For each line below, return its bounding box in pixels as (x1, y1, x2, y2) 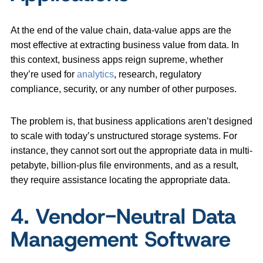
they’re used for (11, 69, 77, 80)
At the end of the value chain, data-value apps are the (11, 25, 231, 36)
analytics (77, 69, 114, 80)
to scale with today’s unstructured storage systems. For (11, 131, 237, 141)
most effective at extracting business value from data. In (11, 40, 239, 50)
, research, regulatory (114, 69, 201, 80)
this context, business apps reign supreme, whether (11, 55, 223, 65)
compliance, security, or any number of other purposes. (11, 84, 237, 95)
